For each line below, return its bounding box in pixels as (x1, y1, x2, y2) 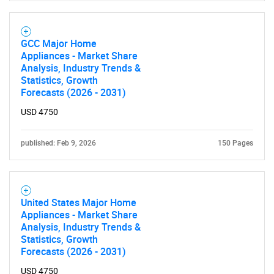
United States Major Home (21, 196, 136, 209)
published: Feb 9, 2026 (21, 139, 96, 147)
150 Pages (218, 139, 253, 147)
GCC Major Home (21, 37, 97, 50)
